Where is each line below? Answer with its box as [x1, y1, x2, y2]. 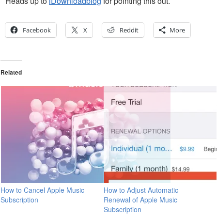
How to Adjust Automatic [104, 185, 178, 195]
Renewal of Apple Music [104, 194, 177, 204]
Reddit [120, 25, 139, 34]
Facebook [23, 25, 51, 34]
